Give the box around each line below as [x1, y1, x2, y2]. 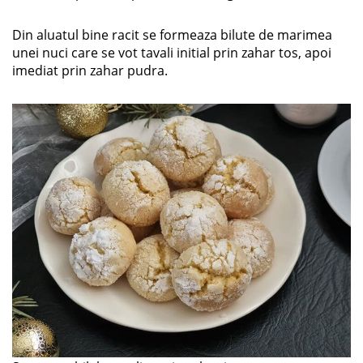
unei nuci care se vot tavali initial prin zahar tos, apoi [12, 43, 331, 62]
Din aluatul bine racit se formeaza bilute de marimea [12, 25, 332, 44]
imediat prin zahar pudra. [12, 61, 168, 79]
